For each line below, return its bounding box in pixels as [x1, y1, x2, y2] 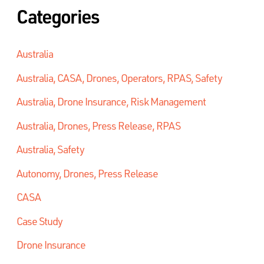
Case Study [16, 213, 62, 228]
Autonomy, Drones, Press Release [16, 166, 158, 180]
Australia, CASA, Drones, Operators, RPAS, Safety [16, 70, 222, 85]
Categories [16, 4, 99, 29]
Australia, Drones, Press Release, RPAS [16, 118, 180, 133]
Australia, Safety [16, 142, 84, 157]
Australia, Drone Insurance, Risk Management [16, 94, 206, 109]
